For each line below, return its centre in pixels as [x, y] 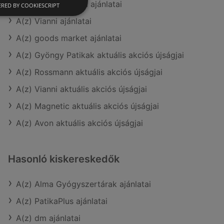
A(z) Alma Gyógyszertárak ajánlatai [83, 184]
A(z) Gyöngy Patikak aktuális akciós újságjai [100, 55]
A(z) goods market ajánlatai [69, 38]
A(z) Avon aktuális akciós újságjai [79, 123]
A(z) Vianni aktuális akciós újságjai [81, 89]
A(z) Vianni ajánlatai [54, 21]
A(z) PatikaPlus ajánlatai [62, 201]
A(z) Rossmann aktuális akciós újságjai [89, 72]
